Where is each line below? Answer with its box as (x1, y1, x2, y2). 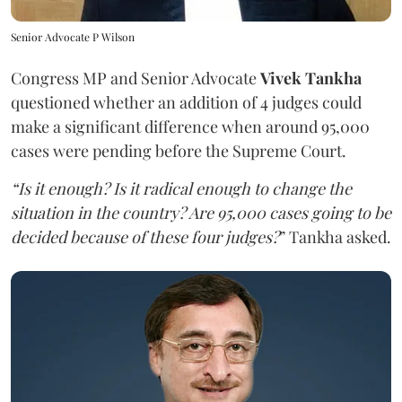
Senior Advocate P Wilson (11, 30, 135, 45)
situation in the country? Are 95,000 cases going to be (11, 202, 391, 224)
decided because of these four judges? (11, 226, 279, 249)
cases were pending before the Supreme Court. (11, 140, 346, 162)
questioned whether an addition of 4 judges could (11, 92, 362, 114)
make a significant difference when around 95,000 (11, 116, 370, 138)
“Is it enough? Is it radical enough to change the (11, 178, 352, 200)
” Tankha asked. (279, 226, 391, 249)
